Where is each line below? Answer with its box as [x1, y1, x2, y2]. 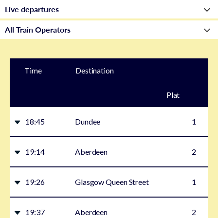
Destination [75, 66, 114, 75]
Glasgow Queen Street [74, 177, 149, 187]
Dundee [74, 117, 101, 127]
